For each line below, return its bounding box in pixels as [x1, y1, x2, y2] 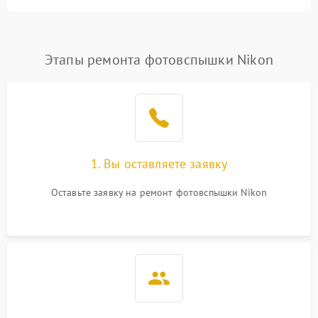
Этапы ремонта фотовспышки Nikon [44, 50, 274, 69]
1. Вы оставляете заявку [90, 155, 228, 172]
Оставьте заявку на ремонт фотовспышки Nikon [50, 186, 268, 199]
